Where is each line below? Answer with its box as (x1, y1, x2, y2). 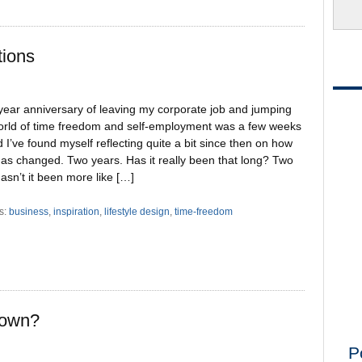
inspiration (53, 205, 100, 217)
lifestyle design (104, 205, 170, 217)
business (9, 205, 49, 217)
